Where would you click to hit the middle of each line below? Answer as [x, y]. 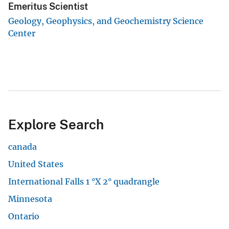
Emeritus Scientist [48, 7]
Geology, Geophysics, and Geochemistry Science [106, 21]
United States [36, 164]
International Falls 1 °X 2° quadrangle [84, 181]
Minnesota [30, 199]
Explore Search [56, 124]
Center [22, 33]
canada [22, 146]
